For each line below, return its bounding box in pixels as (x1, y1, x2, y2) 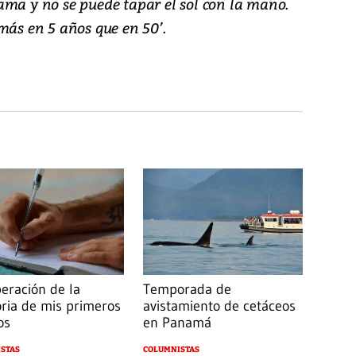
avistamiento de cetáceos (142, 297, 296, 315)
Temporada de (142, 281, 231, 299)
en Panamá (142, 314, 211, 332)
